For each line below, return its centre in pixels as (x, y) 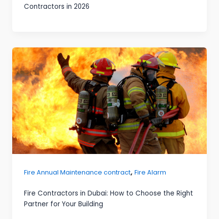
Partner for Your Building (63, 204)
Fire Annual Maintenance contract (77, 172)
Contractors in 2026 (56, 7)
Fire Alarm (150, 172)
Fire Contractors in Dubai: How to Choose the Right (108, 194)
